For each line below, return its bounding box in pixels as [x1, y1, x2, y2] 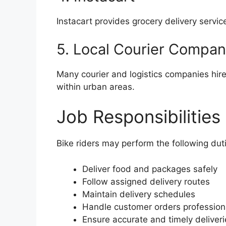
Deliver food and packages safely [82, 163, 217, 174]
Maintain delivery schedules [82, 189, 195, 199]
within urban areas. [56, 81, 135, 92]
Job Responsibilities [56, 106, 220, 128]
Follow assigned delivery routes [82, 176, 210, 187]
